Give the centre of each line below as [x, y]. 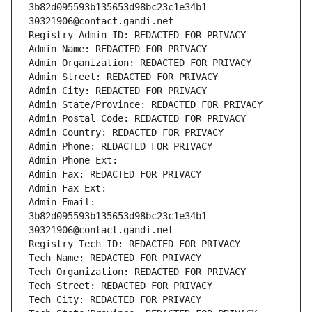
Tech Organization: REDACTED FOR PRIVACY [137, 272]
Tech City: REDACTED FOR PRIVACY [115, 300]
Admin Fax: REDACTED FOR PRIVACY [115, 174]
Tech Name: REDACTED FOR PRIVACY [115, 258]
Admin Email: [62, 202]
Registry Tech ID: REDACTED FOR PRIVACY [134, 244]
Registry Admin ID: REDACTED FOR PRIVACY [137, 35]
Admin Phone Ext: [73, 161]
